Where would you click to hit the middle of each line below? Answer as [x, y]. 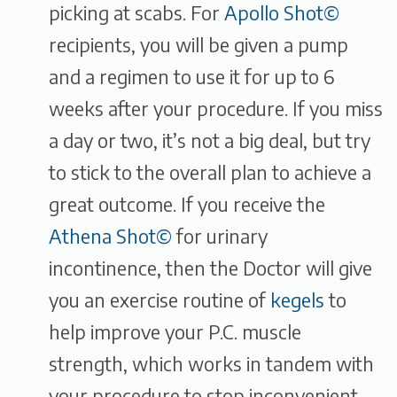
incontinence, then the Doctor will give [210, 268]
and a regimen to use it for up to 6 [191, 76]
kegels [297, 300]
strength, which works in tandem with [211, 363]
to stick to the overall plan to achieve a [210, 172]
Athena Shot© [110, 236]
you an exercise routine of [160, 300]
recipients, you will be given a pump [198, 44]
